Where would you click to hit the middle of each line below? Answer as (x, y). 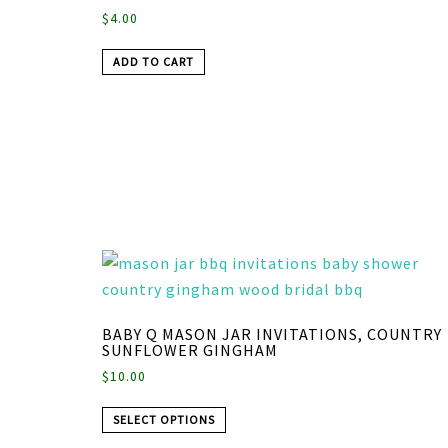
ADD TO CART (153, 62)
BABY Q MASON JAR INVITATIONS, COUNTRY (272, 334)
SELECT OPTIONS (164, 420)
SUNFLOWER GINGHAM (190, 350)
